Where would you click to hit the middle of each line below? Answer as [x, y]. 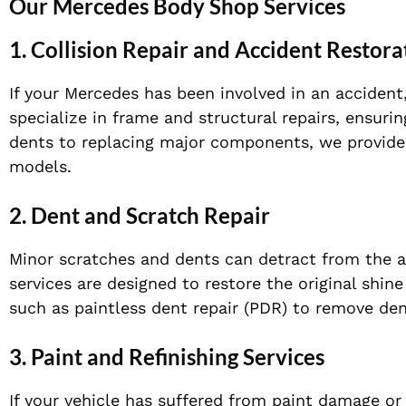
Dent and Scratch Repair [150, 216]
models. [40, 167]
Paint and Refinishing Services [178, 357]
